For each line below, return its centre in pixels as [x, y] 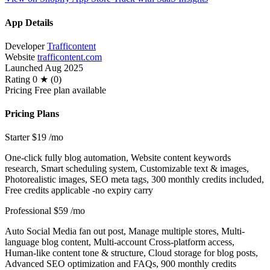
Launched [24, 67]
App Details [29, 22]
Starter [17, 137]
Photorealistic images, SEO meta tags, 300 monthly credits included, [134, 180]
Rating [17, 79]
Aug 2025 [64, 67]
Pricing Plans [32, 114]
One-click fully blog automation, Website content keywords [118, 158]
